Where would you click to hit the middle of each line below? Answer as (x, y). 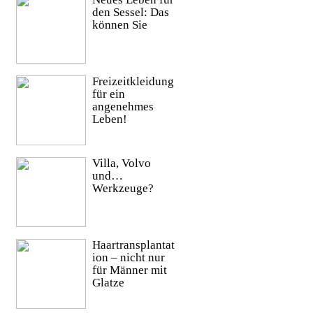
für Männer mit (129, 270)
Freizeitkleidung (133, 82)
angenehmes (123, 107)
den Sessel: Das (130, 13)
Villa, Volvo (121, 163)
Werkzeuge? (123, 189)
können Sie (119, 25)
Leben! (109, 119)
